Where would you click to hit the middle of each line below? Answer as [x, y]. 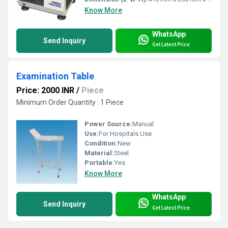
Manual [143, 124]
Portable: [99, 162]
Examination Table [55, 76]
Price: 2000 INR [45, 90]
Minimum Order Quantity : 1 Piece [70, 102]
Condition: [101, 143]
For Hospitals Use [125, 133]
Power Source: [108, 124]
